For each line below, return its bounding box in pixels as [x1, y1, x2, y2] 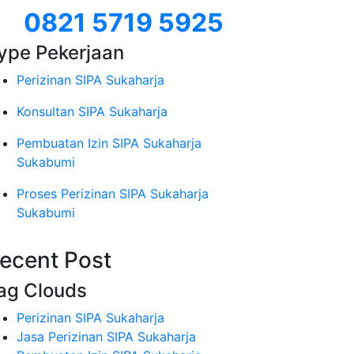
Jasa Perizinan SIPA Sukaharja [17, 329, 196, 345]
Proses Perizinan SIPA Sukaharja [17, 186, 209, 201]
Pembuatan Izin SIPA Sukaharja [17, 135, 201, 151]
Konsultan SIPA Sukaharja [17, 104, 168, 119]
